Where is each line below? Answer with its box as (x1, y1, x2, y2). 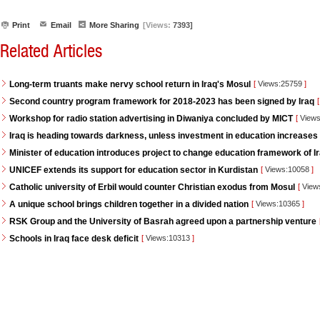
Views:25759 (256, 79, 304, 88)
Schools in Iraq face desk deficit (9, 234, 139, 244)
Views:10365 (254, 199, 302, 208)
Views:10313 (144, 234, 192, 242)
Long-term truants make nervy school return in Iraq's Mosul (9, 79, 251, 89)
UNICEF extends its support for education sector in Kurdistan (9, 165, 258, 175)
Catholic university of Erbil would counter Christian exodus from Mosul (9, 182, 295, 192)
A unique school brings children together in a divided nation (9, 199, 249, 209)
